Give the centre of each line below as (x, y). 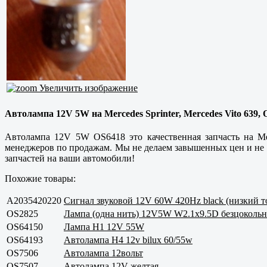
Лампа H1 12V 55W (104, 226)
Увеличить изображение (87, 88)
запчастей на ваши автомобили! (70, 158)
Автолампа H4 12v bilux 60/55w (128, 240)
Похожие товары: (40, 178)
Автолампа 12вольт (103, 253)
